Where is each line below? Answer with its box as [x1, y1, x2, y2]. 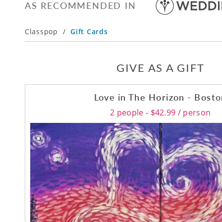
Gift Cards [70, 26, 108, 36]
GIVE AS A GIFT [116, 60, 205, 74]
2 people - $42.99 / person [110, 107, 211, 118]
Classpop [25, 26, 58, 36]
